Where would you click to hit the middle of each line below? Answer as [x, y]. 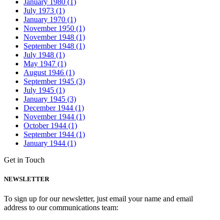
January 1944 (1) [50, 143]
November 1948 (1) [54, 37]
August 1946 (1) [49, 73]
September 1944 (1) [54, 135]
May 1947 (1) [45, 64]
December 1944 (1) [54, 108]
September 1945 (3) [54, 82]
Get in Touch [24, 160]
